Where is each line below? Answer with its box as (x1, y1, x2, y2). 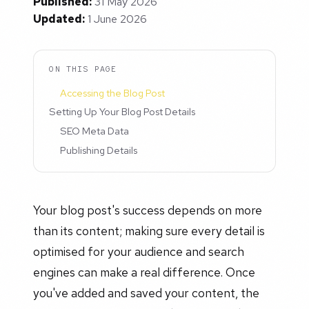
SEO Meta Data (60, 124, 130, 138)
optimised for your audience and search (33, 243, 244, 259)
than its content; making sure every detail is (33, 222, 265, 239)
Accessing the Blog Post (60, 86, 166, 99)
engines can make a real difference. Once (33, 263, 255, 280)
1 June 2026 (88, 12, 147, 27)
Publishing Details (60, 143, 138, 157)
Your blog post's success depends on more (33, 201, 262, 218)
